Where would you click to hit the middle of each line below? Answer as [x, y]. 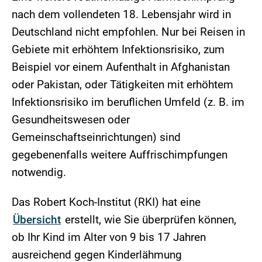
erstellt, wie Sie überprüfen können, [149, 220]
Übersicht [37, 220]
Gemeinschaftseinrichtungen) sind [96, 137]
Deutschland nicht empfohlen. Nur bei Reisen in [128, 32]
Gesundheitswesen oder [71, 120]
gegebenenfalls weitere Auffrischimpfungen [120, 155]
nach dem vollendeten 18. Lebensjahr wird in [121, 15]
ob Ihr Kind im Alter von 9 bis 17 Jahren [109, 237]
